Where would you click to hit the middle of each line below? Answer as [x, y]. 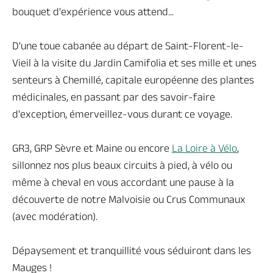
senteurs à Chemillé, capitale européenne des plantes [133, 80]
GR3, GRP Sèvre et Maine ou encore [92, 148]
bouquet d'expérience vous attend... [93, 12]
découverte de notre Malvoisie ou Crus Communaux [129, 199]
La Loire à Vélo [204, 148]
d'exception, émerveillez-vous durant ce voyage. [122, 114]
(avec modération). [55, 216]
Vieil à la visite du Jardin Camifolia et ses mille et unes [134, 63]
